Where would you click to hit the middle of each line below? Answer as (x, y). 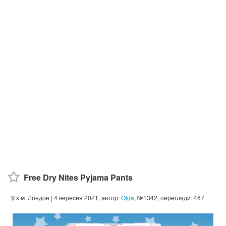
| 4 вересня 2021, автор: (85, 197)
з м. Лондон (32, 197)
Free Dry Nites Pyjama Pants (78, 177)
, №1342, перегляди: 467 (169, 197)
